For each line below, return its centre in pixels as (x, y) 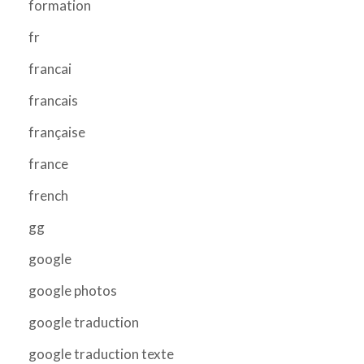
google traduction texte (101, 353)
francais (53, 100)
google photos (73, 290)
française (57, 132)
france (48, 163)
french (48, 195)
